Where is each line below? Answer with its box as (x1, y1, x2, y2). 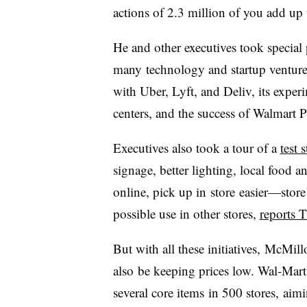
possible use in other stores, (112, 205, 260, 222)
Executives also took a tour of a (112, 139, 280, 156)
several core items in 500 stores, (112, 284, 283, 301)
